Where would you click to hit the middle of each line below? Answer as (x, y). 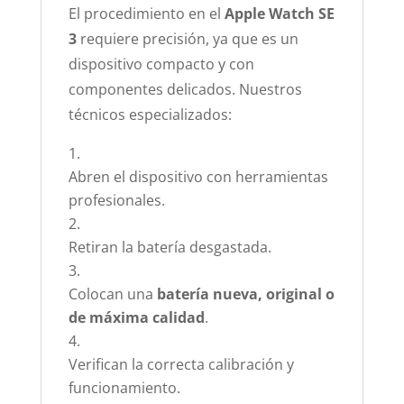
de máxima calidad (136, 317)
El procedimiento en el (146, 14)
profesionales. (116, 200)
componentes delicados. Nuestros (185, 89)
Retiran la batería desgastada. (170, 247)
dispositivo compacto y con (161, 64)
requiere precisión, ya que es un (187, 39)
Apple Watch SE (279, 14)
